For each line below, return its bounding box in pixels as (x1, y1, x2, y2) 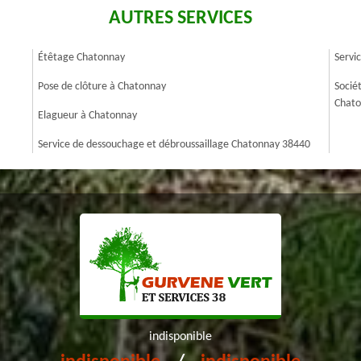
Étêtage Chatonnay (38, 52, 125, 64)
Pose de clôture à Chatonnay (38, 81, 166, 93)
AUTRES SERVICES (109, 9, 252, 28)
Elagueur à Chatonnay (38, 110, 137, 122)
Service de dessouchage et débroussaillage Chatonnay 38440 (38, 139, 310, 151)
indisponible (149, 330, 212, 343)
